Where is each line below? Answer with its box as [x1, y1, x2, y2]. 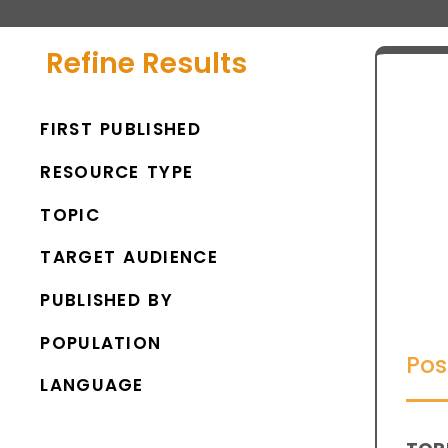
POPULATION [40, 330, 162, 355]
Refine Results [45, 43, 247, 83]
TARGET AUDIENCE [40, 245, 218, 270]
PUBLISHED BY [40, 288, 173, 313]
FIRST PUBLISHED [40, 117, 201, 142]
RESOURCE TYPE [40, 160, 194, 185]
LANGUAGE [40, 373, 144, 398]
